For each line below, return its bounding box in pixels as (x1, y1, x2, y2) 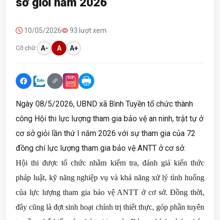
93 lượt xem (68, 27, 107, 34)
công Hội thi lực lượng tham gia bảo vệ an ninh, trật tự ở (16, 114, 203, 123)
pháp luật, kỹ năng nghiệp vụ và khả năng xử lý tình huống (16, 173, 204, 182)
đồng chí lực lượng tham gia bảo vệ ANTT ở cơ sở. (16, 143, 186, 153)
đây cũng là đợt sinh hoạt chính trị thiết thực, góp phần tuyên (16, 203, 204, 211)
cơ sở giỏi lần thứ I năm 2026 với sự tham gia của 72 (16, 129, 195, 138)
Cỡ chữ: (16, 44, 37, 52)
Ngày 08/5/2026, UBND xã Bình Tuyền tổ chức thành (16, 99, 193, 109)
